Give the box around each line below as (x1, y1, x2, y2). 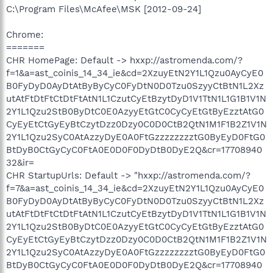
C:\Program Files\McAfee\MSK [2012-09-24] (6, 3, 201, 15)
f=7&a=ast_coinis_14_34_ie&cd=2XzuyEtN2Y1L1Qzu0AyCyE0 (6, 182, 264, 194)
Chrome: (6, 29, 43, 40)
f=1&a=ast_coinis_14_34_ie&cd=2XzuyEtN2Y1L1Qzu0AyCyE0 (6, 67, 263, 79)
